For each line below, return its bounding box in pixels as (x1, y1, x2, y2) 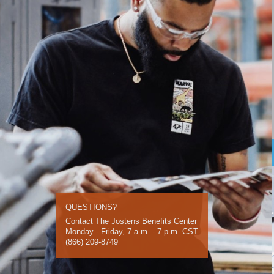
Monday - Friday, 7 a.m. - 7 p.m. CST (65, 227, 199, 237)
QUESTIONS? (65, 202, 117, 212)
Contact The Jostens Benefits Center (65, 217, 198, 226)
